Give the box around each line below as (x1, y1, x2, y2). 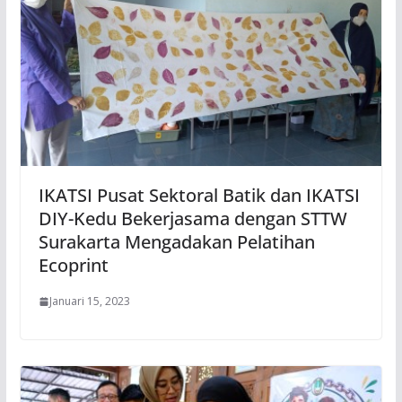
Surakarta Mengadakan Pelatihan (38, 230, 315, 255)
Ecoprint (38, 253, 109, 278)
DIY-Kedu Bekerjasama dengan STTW (38, 206, 347, 232)
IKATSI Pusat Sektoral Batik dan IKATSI (38, 183, 360, 208)
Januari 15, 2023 (48, 293, 130, 310)
